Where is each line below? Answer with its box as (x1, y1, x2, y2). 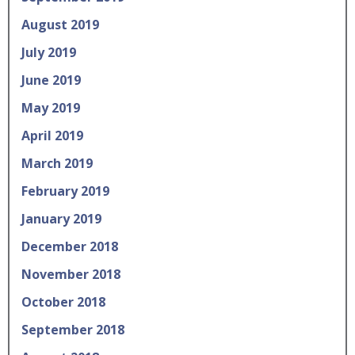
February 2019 (21, 182, 109, 200)
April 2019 (21, 127, 83, 144)
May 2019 (21, 99, 80, 116)
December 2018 (21, 238, 118, 255)
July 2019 (21, 44, 76, 61)
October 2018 (21, 293, 105, 311)
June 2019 (21, 71, 81, 89)
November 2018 (21, 265, 120, 283)
